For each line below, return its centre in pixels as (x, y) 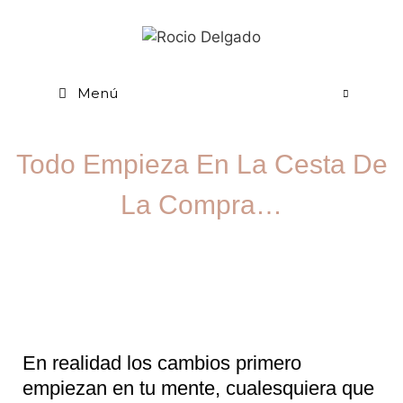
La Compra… (201, 204)
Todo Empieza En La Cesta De (201, 164)
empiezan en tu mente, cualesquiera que (198, 388)
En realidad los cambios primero (162, 363)
